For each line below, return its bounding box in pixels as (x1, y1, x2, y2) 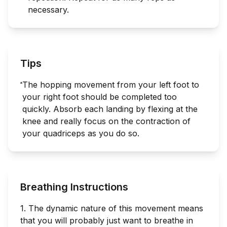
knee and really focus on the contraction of (22, 116, 191, 126)
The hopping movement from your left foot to (22, 79, 199, 90)
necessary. (28, 4, 69, 15)
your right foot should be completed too (22, 91, 177, 102)
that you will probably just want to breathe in (20, 215, 193, 225)
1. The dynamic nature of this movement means (20, 203, 203, 213)
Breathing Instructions (20, 180, 128, 193)
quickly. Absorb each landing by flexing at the (22, 103, 198, 114)
